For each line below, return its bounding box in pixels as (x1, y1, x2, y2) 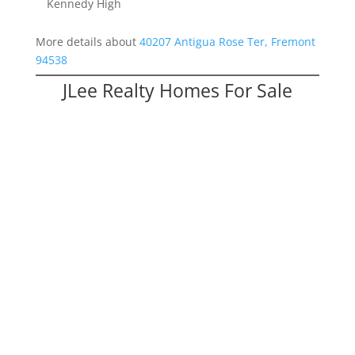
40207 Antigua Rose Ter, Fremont (139, 34, 315, 50)
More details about (35, 34, 139, 50)
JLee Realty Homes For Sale (62, 78, 292, 104)
